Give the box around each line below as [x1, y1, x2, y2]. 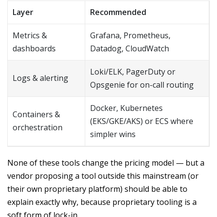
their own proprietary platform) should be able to [7, 184, 187, 195]
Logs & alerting [13, 73, 68, 84]
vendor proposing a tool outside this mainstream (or [7, 170, 199, 182]
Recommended [90, 7, 146, 18]
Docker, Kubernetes [90, 103, 163, 114]
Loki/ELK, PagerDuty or [90, 66, 175, 77]
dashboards [13, 43, 56, 54]
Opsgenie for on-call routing [90, 79, 194, 91]
